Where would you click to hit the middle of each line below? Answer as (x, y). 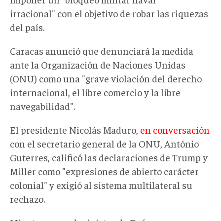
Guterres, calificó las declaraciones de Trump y (109, 157)
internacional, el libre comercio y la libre (95, 92)
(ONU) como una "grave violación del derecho (106, 78)
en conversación (175, 129)
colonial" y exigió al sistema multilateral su (101, 184)
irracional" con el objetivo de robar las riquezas (109, 13)
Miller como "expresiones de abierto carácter (104, 171)
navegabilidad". (42, 106)
